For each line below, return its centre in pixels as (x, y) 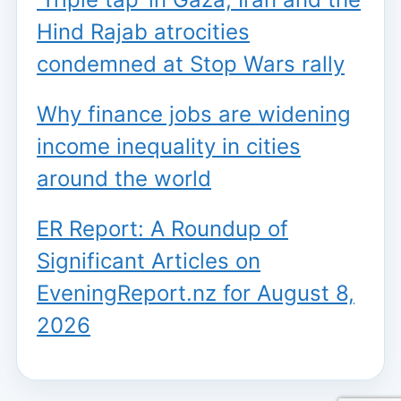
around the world (124, 178)
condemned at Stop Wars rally (191, 64)
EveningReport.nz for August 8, (196, 293)
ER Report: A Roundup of (162, 228)
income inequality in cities (169, 146)
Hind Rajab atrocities (143, 31)
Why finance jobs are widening (194, 114)
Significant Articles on (149, 260)
